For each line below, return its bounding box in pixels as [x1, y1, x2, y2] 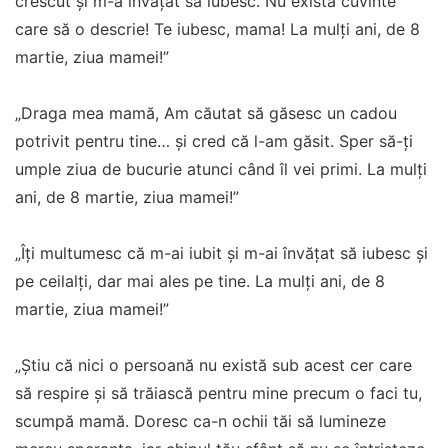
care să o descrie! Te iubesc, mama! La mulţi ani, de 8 [15, 19, 420, 40]
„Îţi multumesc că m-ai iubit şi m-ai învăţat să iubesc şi [15, 243, 428, 264]
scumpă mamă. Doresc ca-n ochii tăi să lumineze [15, 411, 386, 432]
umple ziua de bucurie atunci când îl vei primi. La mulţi [15, 159, 427, 180]
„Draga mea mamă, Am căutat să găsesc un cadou [15, 103, 397, 124]
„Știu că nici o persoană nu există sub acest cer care [15, 355, 412, 376]
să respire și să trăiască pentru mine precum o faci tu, [15, 383, 422, 404]
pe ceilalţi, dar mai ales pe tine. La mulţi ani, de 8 [15, 271, 385, 292]
